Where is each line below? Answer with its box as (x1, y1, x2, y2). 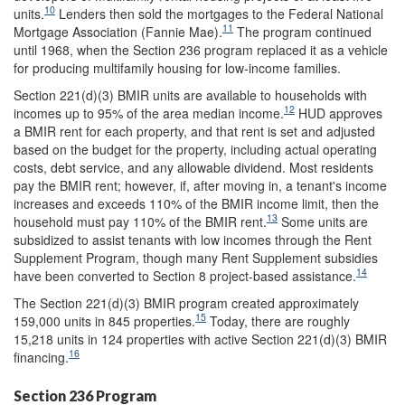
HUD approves (295, 103, 382, 122)
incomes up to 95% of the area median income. (14, 103, 284, 122)
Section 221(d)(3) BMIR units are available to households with (14, 85, 367, 104)
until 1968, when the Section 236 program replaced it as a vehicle (14, 40, 388, 59)
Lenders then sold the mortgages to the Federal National (55, 4, 383, 23)
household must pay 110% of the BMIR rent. (14, 212, 267, 231)
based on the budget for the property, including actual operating (14, 139, 377, 158)
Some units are (278, 212, 368, 231)
